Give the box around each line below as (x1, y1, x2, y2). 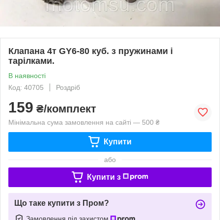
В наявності (8, 71, 46, 80)
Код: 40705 (8, 83, 44, 91)
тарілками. (8, 55, 55, 66)
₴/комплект (33, 102, 96, 115)
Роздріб (56, 83, 80, 91)
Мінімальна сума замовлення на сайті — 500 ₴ (8, 118, 160, 126)
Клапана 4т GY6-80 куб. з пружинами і (8, 46, 173, 56)
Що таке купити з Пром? (14, 198, 109, 207)
